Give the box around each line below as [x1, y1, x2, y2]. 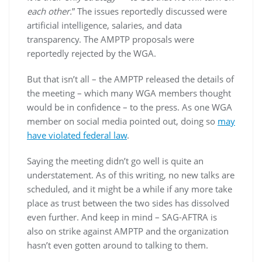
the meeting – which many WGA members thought [27, 87, 231, 99]
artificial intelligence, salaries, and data [27, 19, 182, 31]
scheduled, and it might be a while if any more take [27, 183, 232, 195]
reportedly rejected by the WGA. [27, 47, 156, 59]
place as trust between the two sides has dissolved [27, 197, 229, 209]
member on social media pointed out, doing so [27, 115, 218, 127]
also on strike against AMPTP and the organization [27, 225, 229, 237]
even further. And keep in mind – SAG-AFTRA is [27, 211, 217, 223]
